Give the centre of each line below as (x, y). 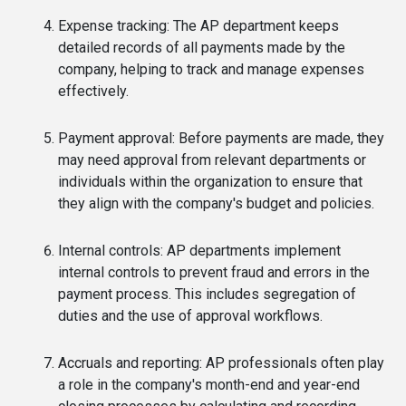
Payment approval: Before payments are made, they (221, 138)
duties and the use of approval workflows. (190, 316)
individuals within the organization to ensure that (210, 182)
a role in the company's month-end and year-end (209, 385)
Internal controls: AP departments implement (199, 251)
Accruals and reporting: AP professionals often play (221, 363)
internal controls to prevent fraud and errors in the (214, 272)
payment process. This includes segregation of (207, 294)
